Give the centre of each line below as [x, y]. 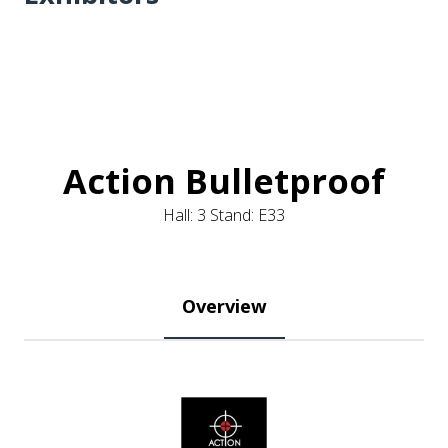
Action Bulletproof [224, 180]
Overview [224, 305]
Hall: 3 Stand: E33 [224, 215]
